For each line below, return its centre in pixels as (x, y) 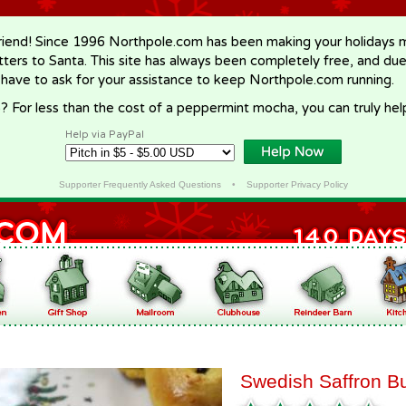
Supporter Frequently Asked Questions (140, 184)
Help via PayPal (105, 135)
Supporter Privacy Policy (297, 184)
